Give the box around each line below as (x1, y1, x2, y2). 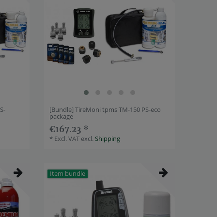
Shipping (95, 134, 121, 143)
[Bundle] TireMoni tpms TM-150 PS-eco (49, 105, 161, 114)
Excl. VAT (54, 134, 80, 143)
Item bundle (50, 169, 85, 178)
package (49, 111, 74, 121)
